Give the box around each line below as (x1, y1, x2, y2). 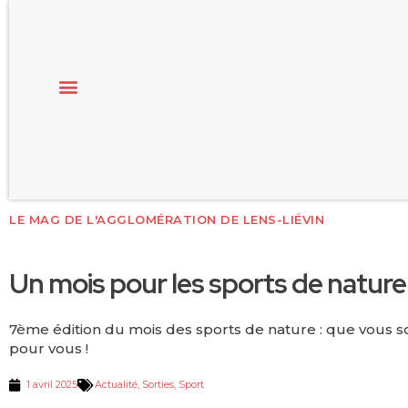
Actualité (95, 378, 138, 391)
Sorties (142, 378, 174, 391)
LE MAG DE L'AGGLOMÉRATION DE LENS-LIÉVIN (9, 212, 324, 227)
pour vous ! (9, 340, 88, 357)
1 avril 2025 (26, 378, 77, 391)
